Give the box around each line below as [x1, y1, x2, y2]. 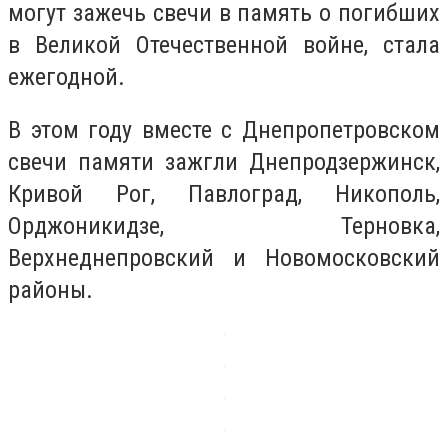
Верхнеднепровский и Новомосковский [8, 244, 440, 273]
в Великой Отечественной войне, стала [8, 30, 440, 59]
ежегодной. [8, 62, 125, 91]
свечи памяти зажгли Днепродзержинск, [8, 148, 440, 177]
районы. [8, 276, 99, 305]
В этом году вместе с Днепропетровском [8, 116, 440, 145]
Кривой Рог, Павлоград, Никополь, [8, 180, 440, 209]
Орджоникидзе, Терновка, [8, 212, 440, 241]
